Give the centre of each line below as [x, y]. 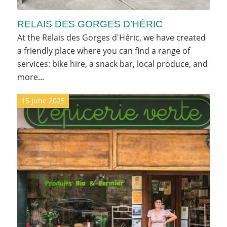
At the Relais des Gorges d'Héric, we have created [111, 37]
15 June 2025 [43, 100]
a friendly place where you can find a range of [103, 50]
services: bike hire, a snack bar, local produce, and [112, 64]
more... [30, 77]
